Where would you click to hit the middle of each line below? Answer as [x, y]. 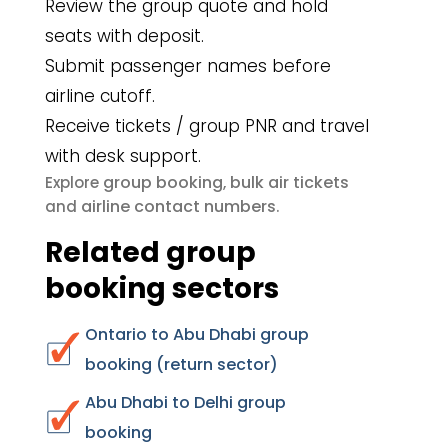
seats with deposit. [124, 36]
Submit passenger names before [188, 66]
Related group [150, 252]
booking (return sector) [181, 364]
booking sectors [162, 288]
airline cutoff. [100, 96]
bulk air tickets [289, 182]
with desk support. [123, 156]
